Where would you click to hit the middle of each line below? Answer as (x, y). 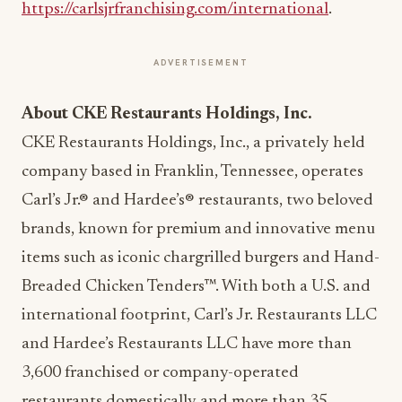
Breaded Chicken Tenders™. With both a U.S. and (196, 286)
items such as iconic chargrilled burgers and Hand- (201, 258)
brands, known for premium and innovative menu (198, 229)
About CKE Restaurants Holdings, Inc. (167, 114)
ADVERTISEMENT (201, 62)
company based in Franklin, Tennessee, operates (192, 171)
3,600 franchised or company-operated (160, 372)
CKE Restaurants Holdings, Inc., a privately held (193, 143)
